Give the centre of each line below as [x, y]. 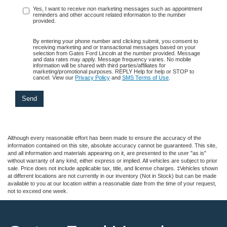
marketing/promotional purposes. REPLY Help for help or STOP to [113, 71]
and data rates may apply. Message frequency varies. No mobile [112, 59]
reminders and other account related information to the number [109, 14]
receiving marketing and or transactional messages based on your [114, 47]
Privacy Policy [92, 77]
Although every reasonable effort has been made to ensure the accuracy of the [104, 138]
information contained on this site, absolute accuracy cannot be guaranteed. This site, [112, 145]
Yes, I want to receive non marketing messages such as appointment [118, 8]
